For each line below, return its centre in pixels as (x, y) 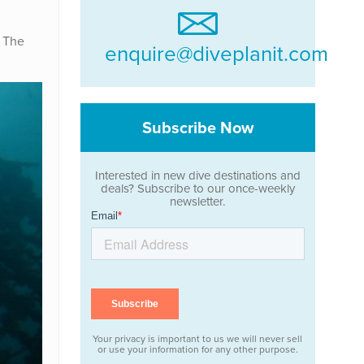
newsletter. (198, 201)
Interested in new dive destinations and (197, 175)
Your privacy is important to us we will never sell (198, 339)
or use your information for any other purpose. (197, 349)
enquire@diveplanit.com (216, 53)
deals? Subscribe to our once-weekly (197, 188)
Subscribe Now (197, 128)
